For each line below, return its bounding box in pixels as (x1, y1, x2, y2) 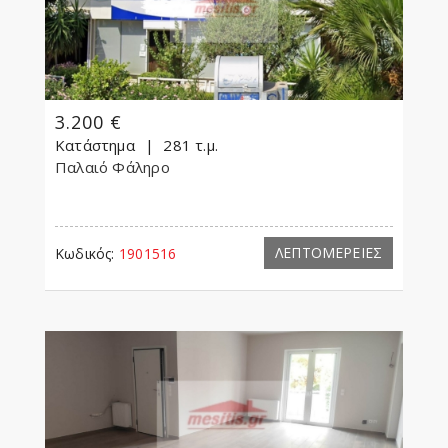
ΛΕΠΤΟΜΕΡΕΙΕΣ (275, 243, 382, 263)
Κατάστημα (55, 135, 135, 156)
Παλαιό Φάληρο (55, 157, 174, 178)
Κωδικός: (55, 244, 115, 264)
